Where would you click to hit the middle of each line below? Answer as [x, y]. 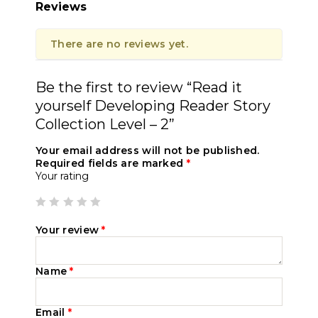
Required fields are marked [111, 163]
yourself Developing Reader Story [153, 106]
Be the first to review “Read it [139, 87]
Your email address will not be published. [148, 150]
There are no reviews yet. [119, 44]
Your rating [62, 176]
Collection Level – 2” [105, 124]
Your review [69, 230]
